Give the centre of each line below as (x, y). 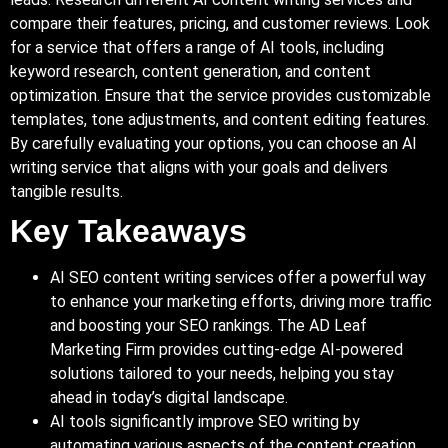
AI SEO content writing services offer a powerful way (238, 277)
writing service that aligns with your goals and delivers (199, 167)
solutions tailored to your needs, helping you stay (222, 373)
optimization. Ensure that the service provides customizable (220, 95)
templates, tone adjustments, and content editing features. (219, 119)
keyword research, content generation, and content (190, 71)
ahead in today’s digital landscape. (169, 397)
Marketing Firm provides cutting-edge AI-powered (226, 349)
